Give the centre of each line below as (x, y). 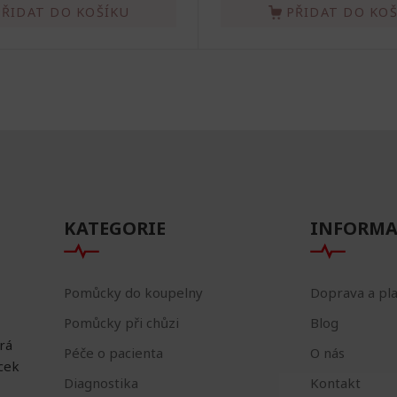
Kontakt (335, 383)
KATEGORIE (114, 229)
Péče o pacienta (113, 353)
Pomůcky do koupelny (133, 293)
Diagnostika (101, 383)
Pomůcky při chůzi (121, 323)
